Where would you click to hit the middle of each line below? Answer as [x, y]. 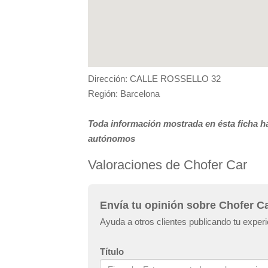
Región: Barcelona [124, 93]
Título [112, 251]
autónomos [112, 138]
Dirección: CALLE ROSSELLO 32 [154, 78]
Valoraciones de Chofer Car [167, 165]
